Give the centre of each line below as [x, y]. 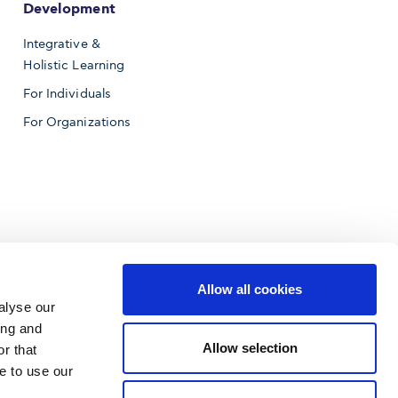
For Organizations [77, 122]
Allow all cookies [250, 289]
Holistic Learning [74, 65]
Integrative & [61, 44]
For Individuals [67, 93]
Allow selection [250, 347]
